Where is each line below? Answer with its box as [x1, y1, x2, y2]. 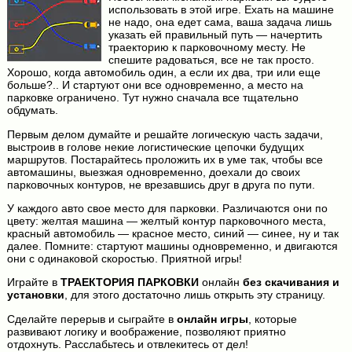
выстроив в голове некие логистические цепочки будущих [6, 140, 304, 153]
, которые [247, 312, 297, 325]
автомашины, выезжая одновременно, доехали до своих [6, 165, 300, 178]
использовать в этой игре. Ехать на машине [108, 3, 334, 16]
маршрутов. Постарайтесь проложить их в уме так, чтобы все [6, 152, 323, 166]
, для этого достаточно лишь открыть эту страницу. [64, 288, 325, 302]
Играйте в [6, 276, 60, 289]
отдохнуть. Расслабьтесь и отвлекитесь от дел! [6, 337, 248, 350]
